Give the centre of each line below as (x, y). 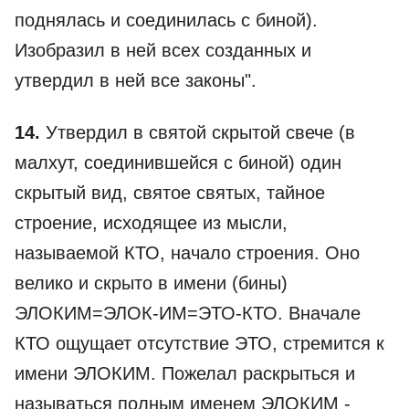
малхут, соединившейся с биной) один (178, 163)
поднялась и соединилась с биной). (166, 20)
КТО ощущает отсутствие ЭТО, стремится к (199, 343)
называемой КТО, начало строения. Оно (187, 253)
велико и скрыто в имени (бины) (151, 283)
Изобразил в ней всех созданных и (163, 50)
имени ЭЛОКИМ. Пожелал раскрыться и (185, 373)
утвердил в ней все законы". (136, 80)
